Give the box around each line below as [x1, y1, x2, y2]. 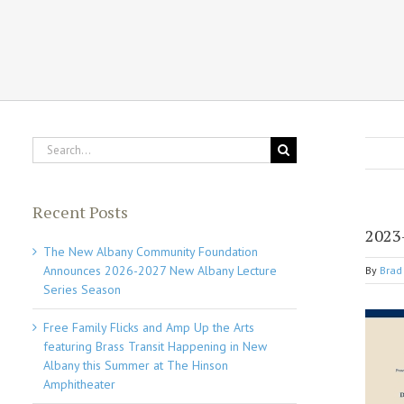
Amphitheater [43, 375, 116, 392]
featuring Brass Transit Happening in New [43, 337, 268, 354]
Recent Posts [32, 201, 129, 223]
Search [32, 137, 69, 153]
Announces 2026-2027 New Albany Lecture [43, 262, 278, 279]
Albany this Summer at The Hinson [43, 356, 229, 373]
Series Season [43, 280, 122, 298]
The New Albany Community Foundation [43, 243, 259, 260]
